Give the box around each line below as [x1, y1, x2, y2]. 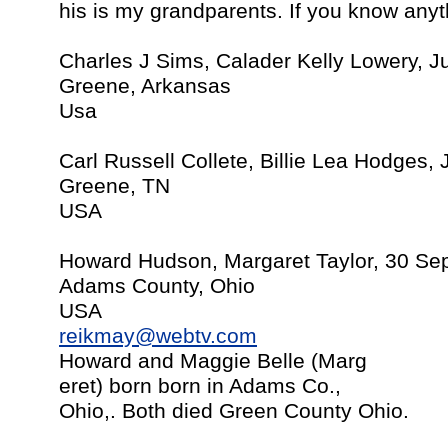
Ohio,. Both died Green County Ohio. [59, 399, 409, 423]
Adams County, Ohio [59, 274, 255, 298]
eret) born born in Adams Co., [59, 374, 341, 398]
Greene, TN [59, 174, 170, 198]
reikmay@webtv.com [59, 324, 257, 348]
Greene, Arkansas [59, 74, 231, 98]
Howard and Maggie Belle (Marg [59, 349, 367, 373]
